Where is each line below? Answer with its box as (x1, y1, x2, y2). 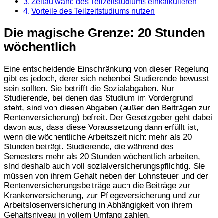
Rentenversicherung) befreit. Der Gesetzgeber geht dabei (4, 113, 212, 123)
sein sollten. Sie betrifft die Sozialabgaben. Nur (4, 84, 174, 93)
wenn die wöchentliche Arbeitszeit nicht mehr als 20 (4, 132, 192, 142)
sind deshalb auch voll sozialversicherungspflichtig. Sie (4, 162, 205, 171)
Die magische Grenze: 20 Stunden (4, 26, 205, 40)
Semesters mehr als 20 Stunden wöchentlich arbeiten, (4, 152, 200, 162)
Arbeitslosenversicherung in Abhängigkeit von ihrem (4, 200, 192, 210)
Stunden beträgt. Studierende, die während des (4, 142, 174, 152)
